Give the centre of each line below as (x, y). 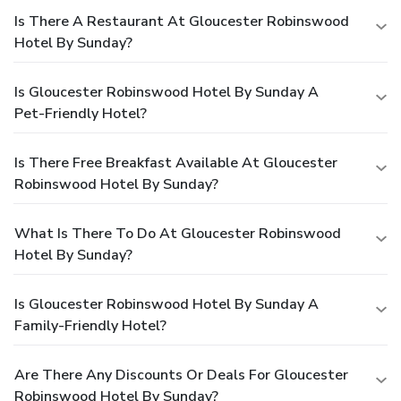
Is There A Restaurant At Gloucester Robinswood (182, 21)
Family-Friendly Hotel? (90, 325)
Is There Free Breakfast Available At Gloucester (176, 162)
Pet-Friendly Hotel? (81, 113)
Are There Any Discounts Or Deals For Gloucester (181, 375)
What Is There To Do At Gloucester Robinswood (178, 233)
